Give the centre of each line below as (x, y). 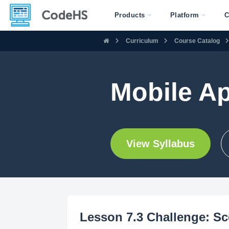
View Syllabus (160, 144)
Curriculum (142, 41)
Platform (185, 15)
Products (130, 15)
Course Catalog (197, 41)
